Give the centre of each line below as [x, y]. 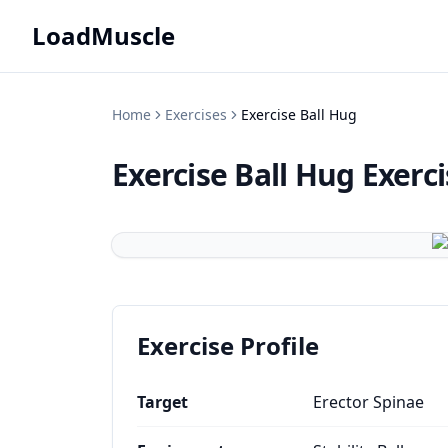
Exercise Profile [228, 345]
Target [162, 402]
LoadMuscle [103, 35]
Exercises [196, 114]
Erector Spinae [368, 402]
